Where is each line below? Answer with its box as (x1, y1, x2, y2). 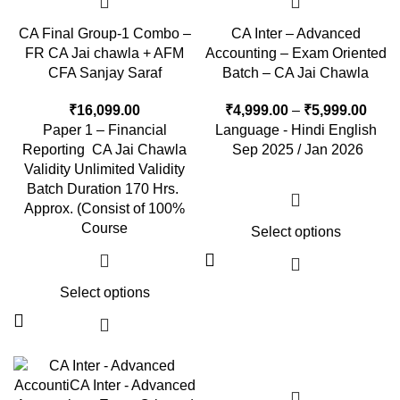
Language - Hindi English (214, 122, 377, 137)
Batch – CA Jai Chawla (222, 65, 369, 80)
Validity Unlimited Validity (24, 162, 185, 177)
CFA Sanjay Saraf (47, 65, 162, 80)
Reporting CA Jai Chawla (22, 142, 187, 157)
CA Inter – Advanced (230, 26, 361, 41)
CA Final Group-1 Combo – (18, 26, 191, 41)
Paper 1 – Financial (42, 122, 167, 137)
